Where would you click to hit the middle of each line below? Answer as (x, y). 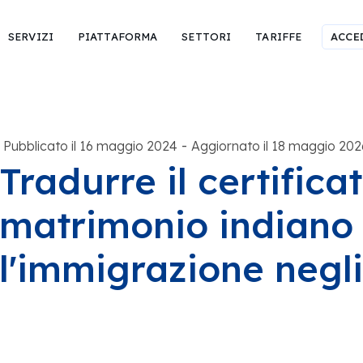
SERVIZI (30, 36)
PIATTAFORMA (117, 36)
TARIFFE (279, 36)
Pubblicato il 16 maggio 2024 (90, 145)
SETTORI (207, 36)
